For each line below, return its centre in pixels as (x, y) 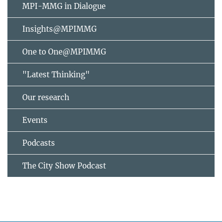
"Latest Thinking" (56, 74)
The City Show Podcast (64, 166)
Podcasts (39, 143)
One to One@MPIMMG (64, 52)
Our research (46, 97)
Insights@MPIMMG (59, 29)
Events (35, 120)
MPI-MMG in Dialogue (64, 6)
